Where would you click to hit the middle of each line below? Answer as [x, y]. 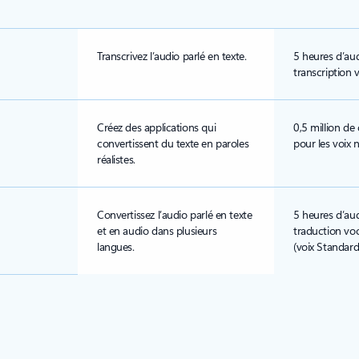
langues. [116, 246]
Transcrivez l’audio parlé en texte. [172, 56]
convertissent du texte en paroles [173, 143]
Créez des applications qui [157, 127]
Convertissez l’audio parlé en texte [175, 214]
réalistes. [116, 159]
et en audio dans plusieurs [157, 230]
